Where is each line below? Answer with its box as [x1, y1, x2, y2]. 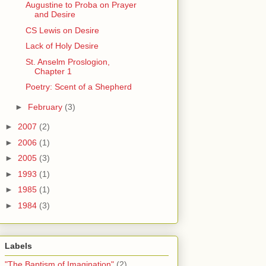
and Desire [34, 9, 75, 20]
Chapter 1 [34, 66, 72, 76]
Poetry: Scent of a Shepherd [25, 82, 132, 92]
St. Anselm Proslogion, [25, 56, 110, 66]
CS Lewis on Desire [25, 25, 99, 35]
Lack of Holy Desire [25, 41, 99, 51]
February [27, 102, 65, 112]
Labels [5, 241, 32, 251]
